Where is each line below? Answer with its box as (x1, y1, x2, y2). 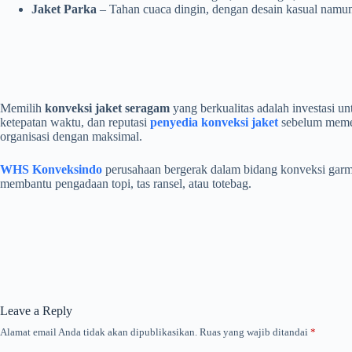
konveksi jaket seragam (45, 101, 170, 115)
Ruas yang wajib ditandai (200, 326, 310, 339)
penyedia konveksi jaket (150, 115, 278, 130)
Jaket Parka (31, 2, 97, 16)
